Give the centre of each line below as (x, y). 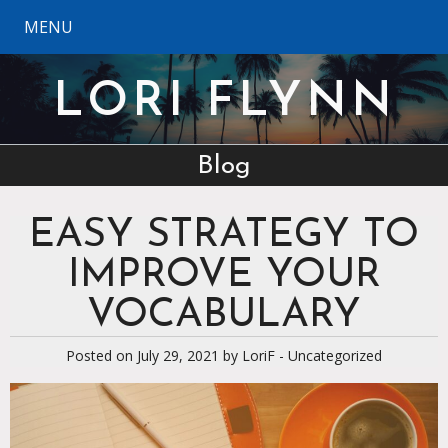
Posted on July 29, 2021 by (154, 356)
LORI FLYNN (224, 103)
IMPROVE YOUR (224, 276)
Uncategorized (335, 356)
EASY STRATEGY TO (224, 236)
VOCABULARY (224, 316)
